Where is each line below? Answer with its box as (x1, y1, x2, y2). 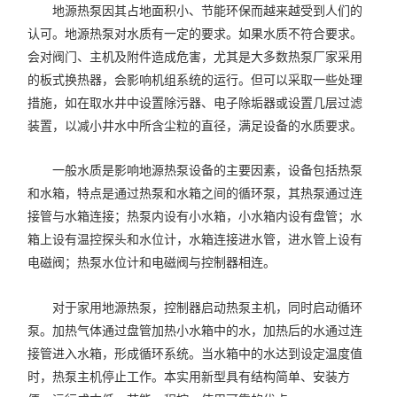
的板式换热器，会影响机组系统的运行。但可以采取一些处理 (27, 72, 362, 87)
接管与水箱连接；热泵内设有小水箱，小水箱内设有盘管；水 (27, 209, 362, 224)
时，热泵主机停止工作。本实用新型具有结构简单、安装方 (27, 369, 350, 384)
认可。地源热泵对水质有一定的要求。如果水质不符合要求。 (27, 26, 362, 41)
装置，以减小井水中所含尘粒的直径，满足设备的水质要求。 (27, 118, 362, 133)
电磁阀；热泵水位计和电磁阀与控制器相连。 (27, 255, 276, 270)
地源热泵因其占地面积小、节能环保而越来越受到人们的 (27, 3, 362, 18)
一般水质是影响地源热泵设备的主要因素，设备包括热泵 (27, 163, 362, 178)
